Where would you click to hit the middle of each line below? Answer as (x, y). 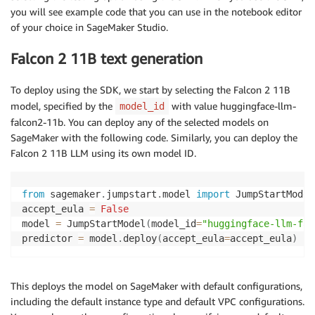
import (213, 194)
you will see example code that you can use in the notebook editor (156, 11)
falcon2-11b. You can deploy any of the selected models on (140, 122)
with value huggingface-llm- (232, 106)
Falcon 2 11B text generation (107, 58)
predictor (50, 239)
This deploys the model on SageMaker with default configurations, (156, 286)
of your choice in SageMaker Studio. (89, 27)
